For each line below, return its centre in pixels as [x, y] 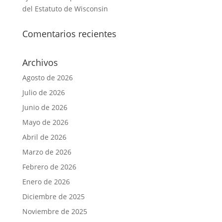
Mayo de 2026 [45, 122]
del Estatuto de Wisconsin [65, 9]
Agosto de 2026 [47, 78]
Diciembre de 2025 [53, 197]
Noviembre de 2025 [55, 212]
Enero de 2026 [46, 182]
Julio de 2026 [43, 93]
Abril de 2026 [44, 137]
